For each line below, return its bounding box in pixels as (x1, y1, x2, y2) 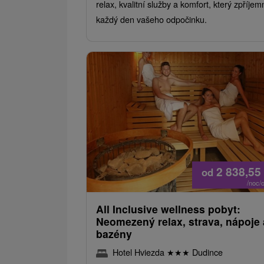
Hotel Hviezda (113, 245, 167, 258)
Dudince (190, 245, 223, 258)
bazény (96, 226, 132, 241)
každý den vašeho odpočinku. (96, 12, 207, 25)
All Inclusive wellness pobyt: (96, 201, 240, 216)
